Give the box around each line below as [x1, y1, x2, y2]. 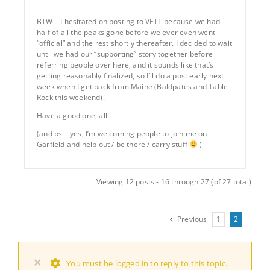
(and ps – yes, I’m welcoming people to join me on [37, 128, 207, 139]
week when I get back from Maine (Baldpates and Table [37, 81, 228, 92]
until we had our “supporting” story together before [37, 48, 213, 59]
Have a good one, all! [37, 110, 110, 121]
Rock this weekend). [37, 92, 105, 102]
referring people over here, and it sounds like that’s [37, 59, 214, 70]
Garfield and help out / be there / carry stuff [37, 139, 190, 149]
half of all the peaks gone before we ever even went [37, 27, 215, 37]
